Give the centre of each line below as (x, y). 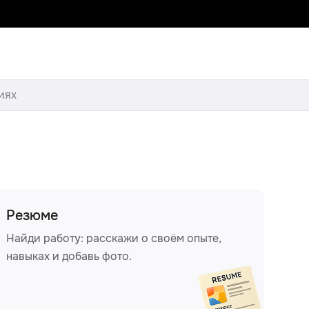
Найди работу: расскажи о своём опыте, (114, 238)
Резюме (32, 216)
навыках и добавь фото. (69, 256)
